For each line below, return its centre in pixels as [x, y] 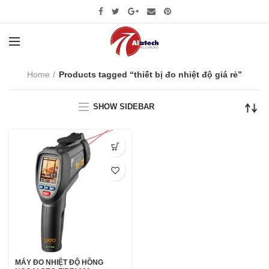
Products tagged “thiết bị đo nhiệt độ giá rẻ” [150, 74]
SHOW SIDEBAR [124, 106]
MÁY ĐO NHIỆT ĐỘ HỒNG [59, 262]
